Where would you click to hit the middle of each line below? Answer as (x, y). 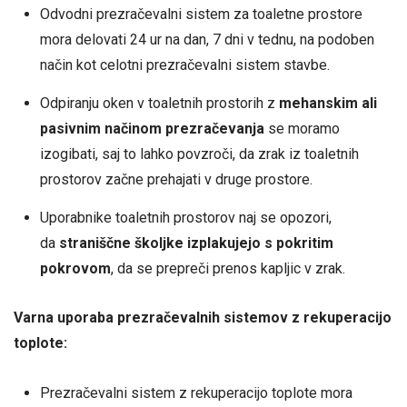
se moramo (302, 128)
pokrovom (75, 268)
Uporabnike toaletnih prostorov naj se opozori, (185, 217)
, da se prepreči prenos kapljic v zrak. (228, 268)
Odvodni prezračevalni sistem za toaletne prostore (201, 14)
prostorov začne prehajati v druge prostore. (176, 179)
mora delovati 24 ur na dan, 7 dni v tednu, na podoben (207, 39)
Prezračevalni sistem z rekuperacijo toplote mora (196, 392)
